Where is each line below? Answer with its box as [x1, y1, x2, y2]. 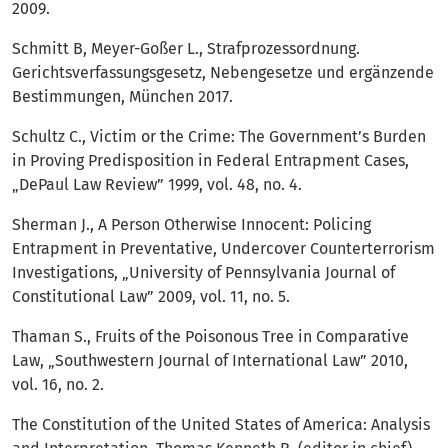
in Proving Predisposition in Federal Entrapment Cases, [12, 151, 409, 171]
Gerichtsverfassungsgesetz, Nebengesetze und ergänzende [12, 63, 434, 83]
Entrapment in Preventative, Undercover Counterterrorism [12, 239, 435, 259]
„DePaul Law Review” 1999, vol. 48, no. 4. [12, 175, 302, 195]
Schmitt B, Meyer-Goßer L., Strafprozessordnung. [12, 39, 360, 59]
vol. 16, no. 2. [12, 375, 104, 395]
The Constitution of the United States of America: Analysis [12, 415, 430, 435]
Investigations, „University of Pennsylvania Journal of [12, 263, 395, 283]
